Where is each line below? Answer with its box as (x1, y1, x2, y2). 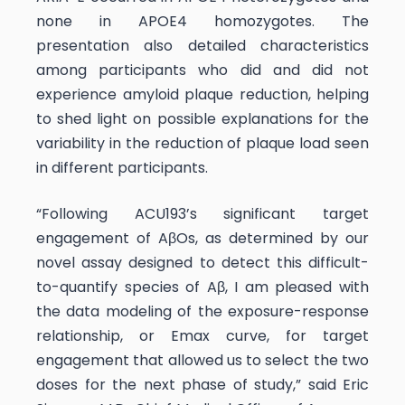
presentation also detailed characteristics (36, 34, 369, 56)
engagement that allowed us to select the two (36, 349, 369, 371)
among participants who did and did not (36, 59, 369, 80)
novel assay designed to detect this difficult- (36, 251, 369, 273)
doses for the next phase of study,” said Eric (36, 373, 369, 395)
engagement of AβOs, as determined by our (36, 227, 369, 249)
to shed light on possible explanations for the (36, 108, 369, 129)
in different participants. (36, 156, 208, 178)
